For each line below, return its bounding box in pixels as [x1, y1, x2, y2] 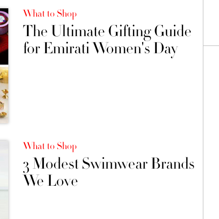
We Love [22, 171, 78, 192]
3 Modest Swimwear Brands [22, 153, 195, 175]
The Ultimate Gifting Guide [22, 21, 192, 42]
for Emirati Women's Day [22, 38, 177, 59]
